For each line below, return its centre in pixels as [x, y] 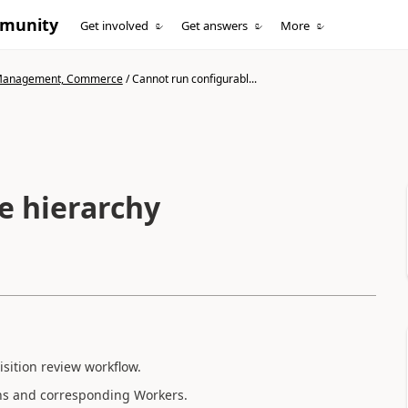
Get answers [215, 25]
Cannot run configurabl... [194, 79]
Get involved [115, 25]
